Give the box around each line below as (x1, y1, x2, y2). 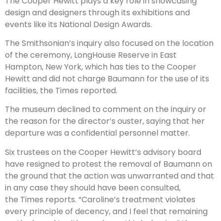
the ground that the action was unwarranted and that (5, 170, 214, 182)
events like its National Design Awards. (5, 18, 152, 30)
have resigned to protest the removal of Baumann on (5, 158, 212, 170)
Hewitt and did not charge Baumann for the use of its (5, 73, 209, 85)
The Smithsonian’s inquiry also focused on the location (5, 37, 214, 49)
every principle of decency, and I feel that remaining (5, 205, 208, 217)
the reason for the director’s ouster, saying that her (5, 115, 205, 127)
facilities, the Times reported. (5, 85, 117, 97)
